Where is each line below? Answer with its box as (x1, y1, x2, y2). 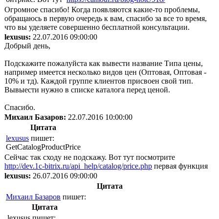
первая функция (152, 161, 208, 170)
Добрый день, (4, 41, 50, 50)
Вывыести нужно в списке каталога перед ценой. (4, 85, 170, 94)
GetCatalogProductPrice (6, 142, 81, 151)
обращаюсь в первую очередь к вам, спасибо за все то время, (4, 14, 207, 22)
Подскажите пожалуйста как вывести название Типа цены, (4, 59, 203, 67)
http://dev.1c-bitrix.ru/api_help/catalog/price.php (4, 161, 152, 170)
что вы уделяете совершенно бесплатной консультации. (4, 22, 190, 31)
